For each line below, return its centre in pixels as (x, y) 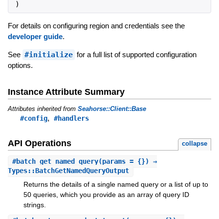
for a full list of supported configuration (135, 54)
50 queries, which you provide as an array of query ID (106, 195)
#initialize (48, 55)
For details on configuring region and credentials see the (96, 25)
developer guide (35, 36)
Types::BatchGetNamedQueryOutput (68, 171)
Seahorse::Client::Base (112, 109)
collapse (195, 144)
